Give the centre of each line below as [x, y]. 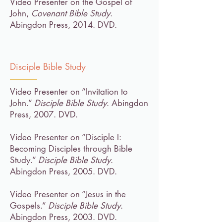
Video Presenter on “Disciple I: [65, 137]
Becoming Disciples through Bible [71, 149]
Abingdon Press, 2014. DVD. [63, 25]
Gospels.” [29, 206]
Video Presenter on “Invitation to [69, 92]
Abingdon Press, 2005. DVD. [63, 171]
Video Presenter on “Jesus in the [68, 194]
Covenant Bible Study [71, 13]
